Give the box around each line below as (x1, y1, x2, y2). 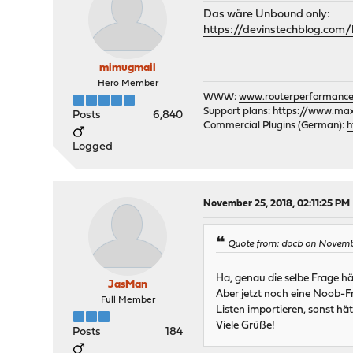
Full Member (100, 295, 155, 305)
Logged (72, 141, 113, 153)
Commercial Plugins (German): (203, 121, 347, 131)
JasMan (108, 279, 148, 291)
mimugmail (99, 62, 157, 74)
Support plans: (203, 106, 273, 117)
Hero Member (97, 79, 158, 88)
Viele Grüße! (216, 321, 276, 332)
